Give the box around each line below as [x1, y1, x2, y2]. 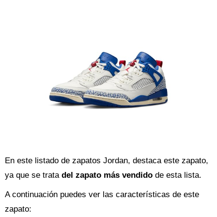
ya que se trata [5, 170, 62, 180]
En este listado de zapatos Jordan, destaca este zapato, [5, 156, 208, 165]
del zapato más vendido [62, 170, 153, 180]
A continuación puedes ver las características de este [5, 190, 199, 199]
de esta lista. [153, 170, 201, 180]
